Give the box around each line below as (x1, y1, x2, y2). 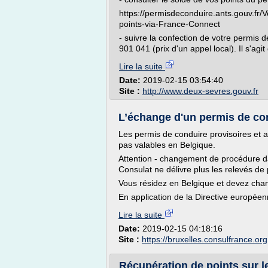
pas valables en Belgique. (118, 140, 215, 150)
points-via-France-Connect (119, 19, 220, 29)
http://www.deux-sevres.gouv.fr (142, 86, 258, 96)
